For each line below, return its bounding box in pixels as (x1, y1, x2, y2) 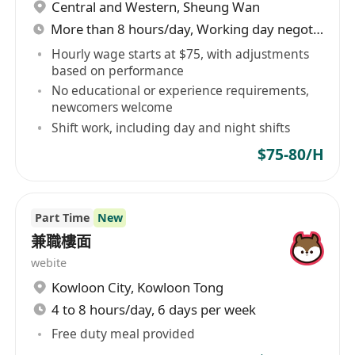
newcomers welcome (52, 98, 174, 116)
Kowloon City (52, 277, 132, 296)
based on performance (52, 61, 185, 79)
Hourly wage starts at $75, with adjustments (52, 44, 310, 63)
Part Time (34, 209, 90, 225)
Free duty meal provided (52, 325, 196, 343)
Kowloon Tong (137, 277, 224, 296)
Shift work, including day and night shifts (52, 119, 291, 137)
